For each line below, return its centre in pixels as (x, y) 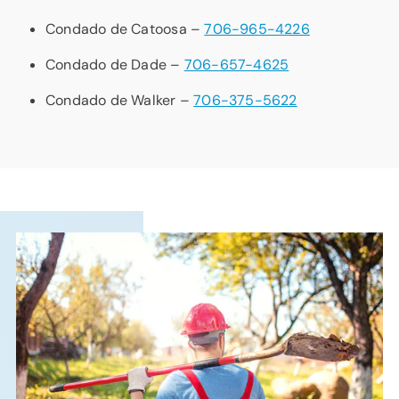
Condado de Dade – (115, 64)
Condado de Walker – (120, 100)
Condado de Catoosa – (125, 28)
